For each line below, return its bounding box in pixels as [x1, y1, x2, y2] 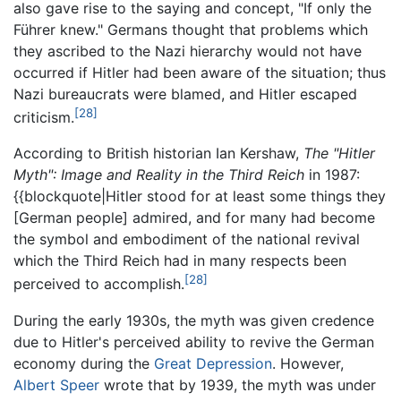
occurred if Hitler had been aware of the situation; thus [13, 64, 386, 82]
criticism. [13, 108, 74, 127]
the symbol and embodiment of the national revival [13, 230, 360, 249]
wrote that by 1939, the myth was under [99, 375, 376, 394]
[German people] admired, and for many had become [13, 209, 375, 227]
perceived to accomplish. [13, 275, 184, 294]
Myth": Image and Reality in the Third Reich [13, 166, 304, 184]
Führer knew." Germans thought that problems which [13, 21, 368, 39]
